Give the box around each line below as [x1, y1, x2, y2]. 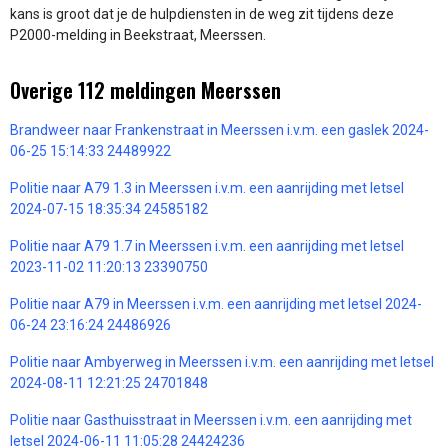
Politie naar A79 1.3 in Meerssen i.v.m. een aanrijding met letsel [10, 179, 404, 196]
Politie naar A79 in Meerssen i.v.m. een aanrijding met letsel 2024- [10, 295, 422, 312]
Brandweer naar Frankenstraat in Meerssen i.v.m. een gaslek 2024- [10, 121, 429, 138]
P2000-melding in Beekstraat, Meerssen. [10, 26, 266, 43]
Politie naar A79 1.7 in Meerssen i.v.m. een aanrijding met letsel [10, 237, 404, 254]
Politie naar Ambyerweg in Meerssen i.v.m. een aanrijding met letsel [10, 353, 434, 370]
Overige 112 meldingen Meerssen [10, 74, 281, 105]
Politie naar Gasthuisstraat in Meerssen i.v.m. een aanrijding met [10, 411, 412, 428]
